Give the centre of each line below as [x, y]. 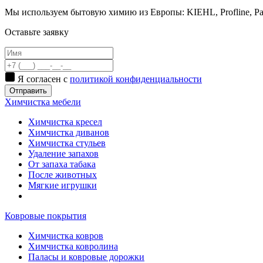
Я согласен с [44, 79]
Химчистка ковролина [73, 246]
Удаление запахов [63, 153]
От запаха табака [62, 164]
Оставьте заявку [37, 32]
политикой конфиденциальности [136, 79]
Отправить [28, 90]
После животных [63, 174]
